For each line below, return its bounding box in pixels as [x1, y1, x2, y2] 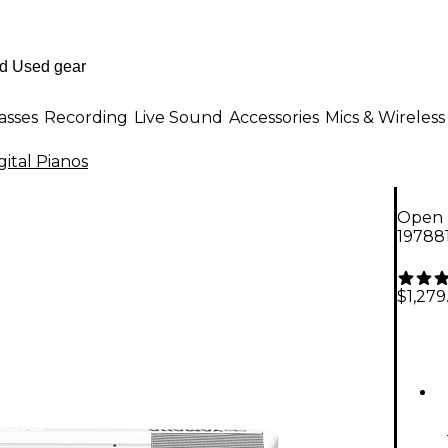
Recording [44, 107, 128, 127]
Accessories [229, 107, 319, 127]
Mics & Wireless [325, 107, 445, 127]
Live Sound [134, 107, 223, 127]
